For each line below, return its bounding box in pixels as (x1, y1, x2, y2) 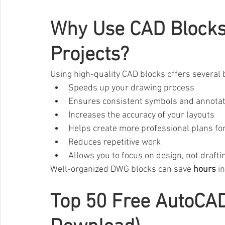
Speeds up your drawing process (68, 83, 194, 94)
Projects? (50, 43, 129, 68)
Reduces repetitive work (68, 137, 161, 148)
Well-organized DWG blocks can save (50, 164, 193, 175)
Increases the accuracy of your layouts (68, 110, 214, 121)
